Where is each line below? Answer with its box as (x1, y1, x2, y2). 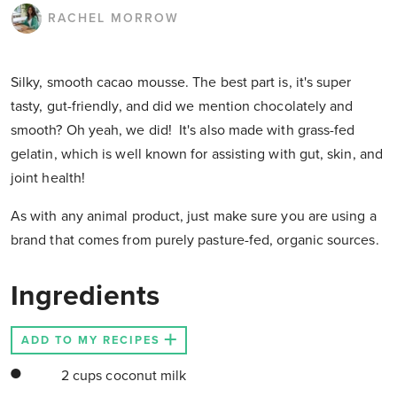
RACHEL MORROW (48, 11, 179, 27)
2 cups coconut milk (57, 367, 187, 385)
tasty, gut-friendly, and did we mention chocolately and (11, 97, 354, 116)
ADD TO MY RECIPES (21, 333, 160, 348)
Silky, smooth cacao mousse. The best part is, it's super (11, 74, 352, 92)
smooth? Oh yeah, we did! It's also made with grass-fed (11, 121, 355, 140)
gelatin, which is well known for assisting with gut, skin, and (11, 145, 383, 164)
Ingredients (11, 279, 160, 314)
